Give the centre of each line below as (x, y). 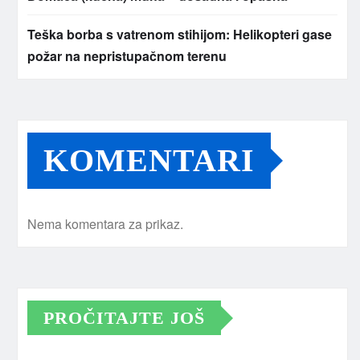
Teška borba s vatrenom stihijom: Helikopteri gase (180, 35)
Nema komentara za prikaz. (105, 224)
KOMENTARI (149, 161)
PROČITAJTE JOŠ (124, 318)
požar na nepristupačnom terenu (127, 56)
